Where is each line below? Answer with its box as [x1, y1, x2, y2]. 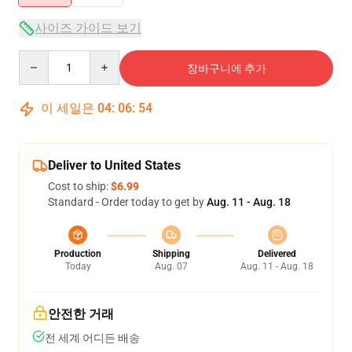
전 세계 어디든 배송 [45, 332, 140, 344]
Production [54, 248, 101, 259]
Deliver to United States [48, 158, 181, 173]
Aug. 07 [154, 261, 188, 272]
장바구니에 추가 [186, 62, 266, 75]
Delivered [258, 248, 296, 259]
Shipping [152, 248, 190, 259]
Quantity [18, 51, 61, 64]
